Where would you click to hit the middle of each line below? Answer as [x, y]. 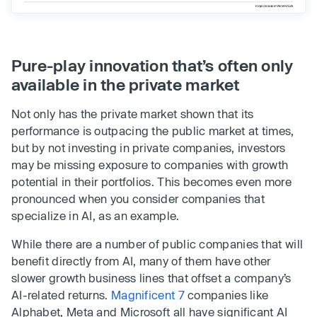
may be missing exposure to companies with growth [150, 165]
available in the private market [126, 85]
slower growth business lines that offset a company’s [151, 278]
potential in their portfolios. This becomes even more [151, 182]
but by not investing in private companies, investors [149, 148]
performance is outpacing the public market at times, [153, 131]
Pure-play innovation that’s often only [152, 65]
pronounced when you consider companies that [138, 199]
